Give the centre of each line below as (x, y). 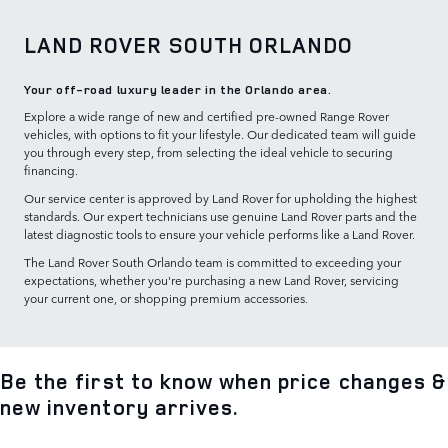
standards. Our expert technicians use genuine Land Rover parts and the (220, 216)
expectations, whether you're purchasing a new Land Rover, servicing (211, 280)
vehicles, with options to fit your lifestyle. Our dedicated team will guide (220, 134)
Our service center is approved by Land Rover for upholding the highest (220, 198)
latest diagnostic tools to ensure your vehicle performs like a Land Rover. (219, 234)
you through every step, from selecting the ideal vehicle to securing (208, 152)
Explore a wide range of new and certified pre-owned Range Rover (206, 116)
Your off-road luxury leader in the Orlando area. (178, 89)
